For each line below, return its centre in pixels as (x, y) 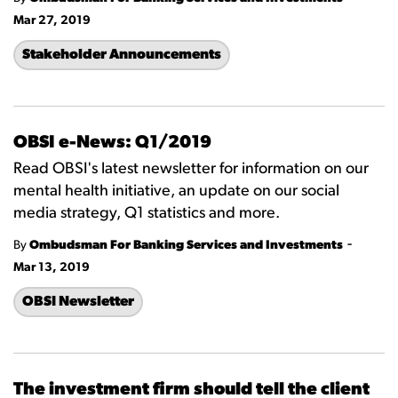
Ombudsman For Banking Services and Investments (186, 246)
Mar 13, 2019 (52, 268)
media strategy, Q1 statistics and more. (147, 214)
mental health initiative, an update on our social (176, 191)
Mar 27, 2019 (52, 21)
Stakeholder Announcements (122, 55)
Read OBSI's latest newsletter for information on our (191, 169)
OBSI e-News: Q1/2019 (112, 143)
